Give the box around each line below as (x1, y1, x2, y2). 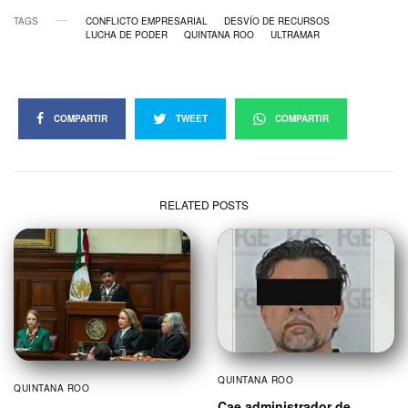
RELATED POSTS (159, 196, 249, 212)
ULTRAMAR (270, 27, 320, 41)
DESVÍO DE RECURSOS (224, 14, 330, 27)
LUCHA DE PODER (86, 27, 168, 41)
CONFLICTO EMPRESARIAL (86, 14, 208, 27)
